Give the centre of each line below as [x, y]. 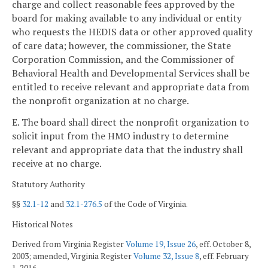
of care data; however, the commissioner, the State [121, 46]
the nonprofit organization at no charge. [100, 101]
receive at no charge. [57, 163]
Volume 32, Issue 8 [166, 256]
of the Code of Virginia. [145, 204]
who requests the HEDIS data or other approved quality [132, 32]
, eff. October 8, [223, 244]
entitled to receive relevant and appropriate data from [131, 87]
